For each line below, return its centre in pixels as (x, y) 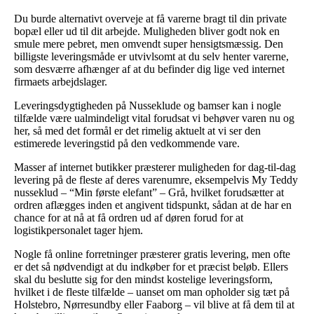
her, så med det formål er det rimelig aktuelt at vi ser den (137, 130)
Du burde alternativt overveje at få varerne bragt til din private (150, 18)
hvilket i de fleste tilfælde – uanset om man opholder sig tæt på (152, 292)
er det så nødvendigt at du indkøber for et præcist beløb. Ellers (151, 266)
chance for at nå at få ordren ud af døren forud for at (129, 217)
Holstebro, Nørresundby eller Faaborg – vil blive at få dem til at (154, 304)
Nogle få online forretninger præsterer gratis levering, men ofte (152, 254)
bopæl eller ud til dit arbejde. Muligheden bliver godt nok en (147, 31)
